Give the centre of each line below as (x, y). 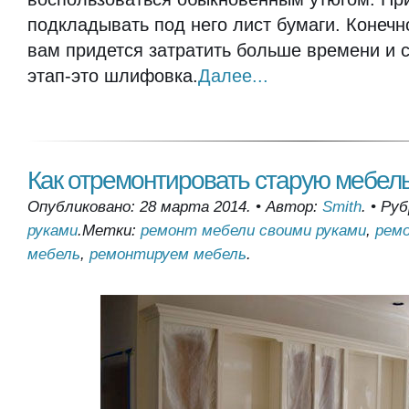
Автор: (294, 207)
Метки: (111, 231)
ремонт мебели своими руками (253, 231)
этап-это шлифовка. (113, 76)
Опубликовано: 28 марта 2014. (139, 207)
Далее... (233, 76)
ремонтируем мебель (168, 254)
